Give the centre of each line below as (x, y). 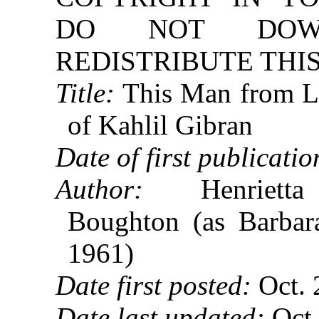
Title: (85, 93)
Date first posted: (154, 286)
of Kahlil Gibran (161, 125)
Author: (100, 189)
